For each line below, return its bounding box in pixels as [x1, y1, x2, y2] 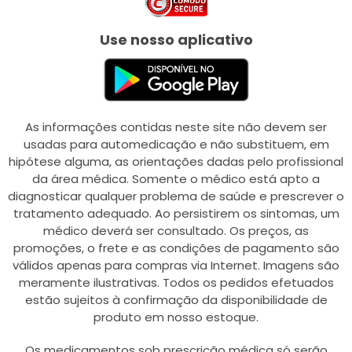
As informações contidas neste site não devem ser [25, 118, 327, 135]
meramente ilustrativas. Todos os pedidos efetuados [18, 273, 334, 291]
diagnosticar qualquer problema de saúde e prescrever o [8, 187, 344, 204]
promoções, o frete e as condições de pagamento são [13, 239, 339, 256]
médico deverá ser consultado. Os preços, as [43, 222, 309, 239]
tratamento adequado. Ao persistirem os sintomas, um [13, 204, 339, 222]
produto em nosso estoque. [93, 308, 258, 325]
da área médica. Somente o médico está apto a [32, 170, 320, 187]
